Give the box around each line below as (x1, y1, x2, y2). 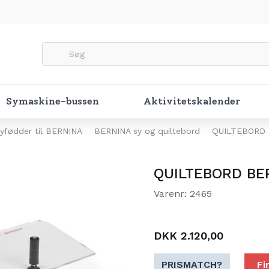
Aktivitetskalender (144, 95, 240, 107)
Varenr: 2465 (154, 188, 212, 199)
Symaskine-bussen (6, 95, 99, 107)
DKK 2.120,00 (154, 229, 223, 242)
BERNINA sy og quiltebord (94, 126, 200, 136)
